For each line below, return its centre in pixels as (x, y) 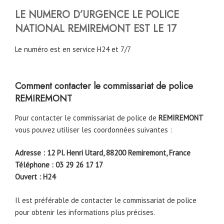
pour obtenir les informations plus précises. (85, 212)
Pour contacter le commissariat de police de (87, 117)
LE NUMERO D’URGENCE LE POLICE (97, 14)
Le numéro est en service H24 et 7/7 (73, 49)
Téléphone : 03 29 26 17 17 (59, 165)
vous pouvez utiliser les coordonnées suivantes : (93, 129)
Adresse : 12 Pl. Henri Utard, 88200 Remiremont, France (103, 153)
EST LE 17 (155, 28)
